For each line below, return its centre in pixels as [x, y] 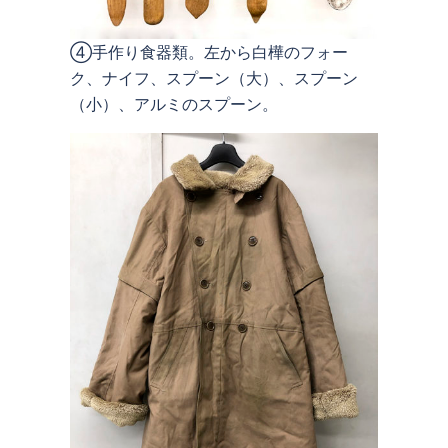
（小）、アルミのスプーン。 [174, 103]
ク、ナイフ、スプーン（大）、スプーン [214, 77]
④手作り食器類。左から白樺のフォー [209, 51]
